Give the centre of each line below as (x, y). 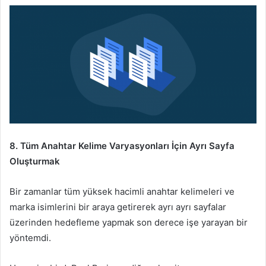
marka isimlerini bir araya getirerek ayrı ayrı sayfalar (118, 207)
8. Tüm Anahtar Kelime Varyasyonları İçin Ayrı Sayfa (122, 145)
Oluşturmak (35, 161)
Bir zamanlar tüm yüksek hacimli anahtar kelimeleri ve (122, 191)
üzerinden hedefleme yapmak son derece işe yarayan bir (129, 222)
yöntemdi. (30, 237)
